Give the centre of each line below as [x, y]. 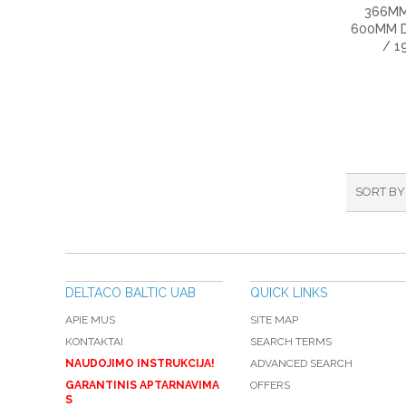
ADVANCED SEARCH [301, 363]
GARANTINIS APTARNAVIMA [142, 385]
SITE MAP [274, 319]
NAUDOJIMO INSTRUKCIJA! [140, 363]
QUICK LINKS [289, 292]
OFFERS [270, 385]
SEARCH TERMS [291, 341]
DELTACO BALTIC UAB [130, 292]
